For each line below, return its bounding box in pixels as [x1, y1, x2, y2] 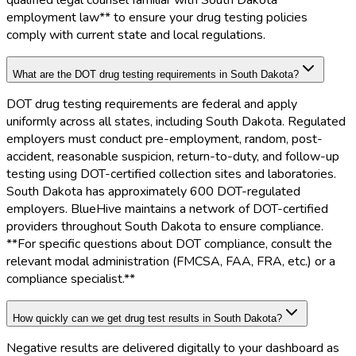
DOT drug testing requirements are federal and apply [6, 95, 297, 114]
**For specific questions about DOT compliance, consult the [6, 235, 332, 253]
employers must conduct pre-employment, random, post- [6, 130, 323, 149]
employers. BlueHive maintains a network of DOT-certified [6, 200, 328, 219]
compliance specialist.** [6, 270, 135, 288]
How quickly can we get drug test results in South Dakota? [13, 312, 282, 325]
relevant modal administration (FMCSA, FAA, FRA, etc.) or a [6, 253, 335, 271]
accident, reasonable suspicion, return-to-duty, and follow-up [6, 148, 339, 166]
